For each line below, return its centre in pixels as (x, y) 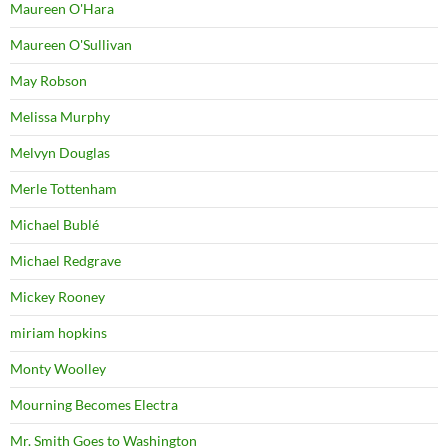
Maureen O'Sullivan (71, 45)
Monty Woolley (58, 369)
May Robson (48, 81)
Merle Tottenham (63, 189)
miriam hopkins (58, 333)
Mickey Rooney (57, 297)
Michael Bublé (54, 225)
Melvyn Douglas (60, 153)
